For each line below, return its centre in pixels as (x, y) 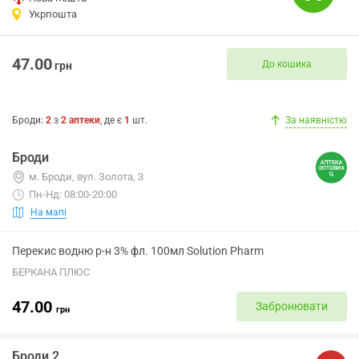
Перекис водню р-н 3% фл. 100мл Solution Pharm (138, 251)
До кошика (287, 64)
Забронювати (292, 306)
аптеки (85, 120)
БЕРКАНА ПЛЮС (51, 272)
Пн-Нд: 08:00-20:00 (73, 194)
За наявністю (316, 120)
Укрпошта (53, 14)
